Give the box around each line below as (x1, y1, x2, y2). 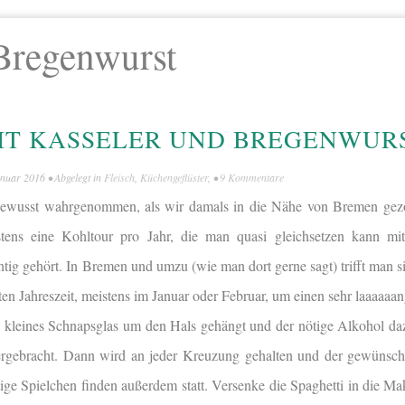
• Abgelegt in (45, 170, 104, 185)
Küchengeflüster (140, 170, 208, 185)
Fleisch (104, 170, 135, 185)
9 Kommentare (220, 170, 284, 185)
